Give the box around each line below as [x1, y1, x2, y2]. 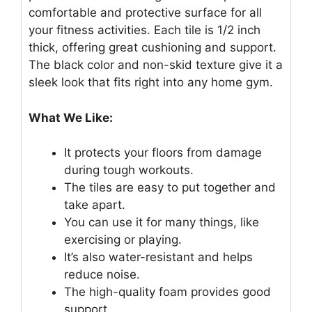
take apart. [64, 198, 125, 212]
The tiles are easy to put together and [64, 180, 276, 195]
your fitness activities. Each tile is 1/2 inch [29, 23, 260, 38]
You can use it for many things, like [64, 215, 259, 230]
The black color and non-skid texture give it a [29, 58, 283, 72]
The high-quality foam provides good [64, 285, 271, 299]
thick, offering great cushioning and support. [29, 40, 276, 55]
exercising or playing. [64, 233, 182, 247]
